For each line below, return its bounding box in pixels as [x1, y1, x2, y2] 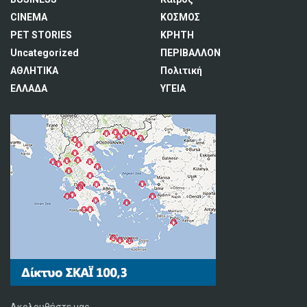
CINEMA [10, 12, 47, 23]
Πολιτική [160, 65, 202, 76]
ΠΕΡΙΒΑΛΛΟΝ [160, 47, 221, 58]
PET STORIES [10, 29, 72, 40]
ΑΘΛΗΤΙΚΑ [10, 65, 58, 76]
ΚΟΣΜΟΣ [160, 12, 200, 23]
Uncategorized [10, 47, 79, 58]
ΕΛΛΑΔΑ [10, 83, 47, 94]
